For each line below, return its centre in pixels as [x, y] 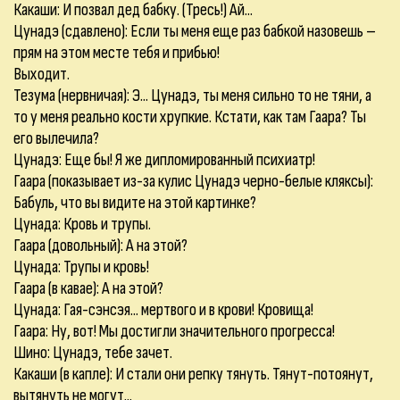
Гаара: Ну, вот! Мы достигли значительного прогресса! [174, 331]
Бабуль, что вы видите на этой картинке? [135, 203]
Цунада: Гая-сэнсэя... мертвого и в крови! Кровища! [163, 310]
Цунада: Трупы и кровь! [81, 267]
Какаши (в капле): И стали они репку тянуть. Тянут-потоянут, [193, 374]
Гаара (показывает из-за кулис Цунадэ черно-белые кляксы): [193, 181]
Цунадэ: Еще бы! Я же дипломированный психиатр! [164, 160]
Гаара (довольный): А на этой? [100, 246]
